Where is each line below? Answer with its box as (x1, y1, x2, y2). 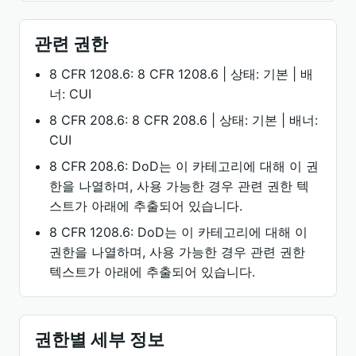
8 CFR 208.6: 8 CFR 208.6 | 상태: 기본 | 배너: (49, 112, 319, 128)
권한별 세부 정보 (34, 329, 164, 350)
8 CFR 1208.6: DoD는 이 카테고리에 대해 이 (49, 224, 308, 240)
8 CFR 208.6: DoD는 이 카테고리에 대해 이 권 (49, 158, 319, 174)
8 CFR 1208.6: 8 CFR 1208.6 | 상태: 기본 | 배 (49, 66, 314, 82)
